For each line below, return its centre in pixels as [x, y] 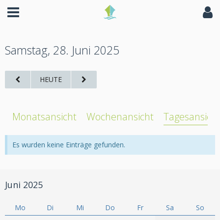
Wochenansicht [120, 117]
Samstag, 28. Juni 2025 [62, 50]
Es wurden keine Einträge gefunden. [69, 145]
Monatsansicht [44, 117]
